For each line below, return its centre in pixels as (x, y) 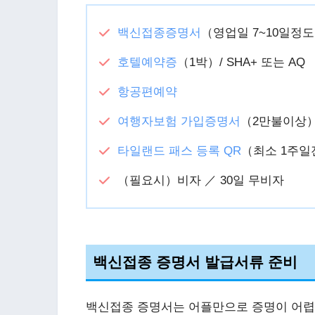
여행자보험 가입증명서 (179, 122)
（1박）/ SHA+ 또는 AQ (241, 62)
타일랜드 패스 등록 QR (179, 151)
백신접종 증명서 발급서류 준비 (195, 262)
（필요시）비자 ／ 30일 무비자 (200, 181)
